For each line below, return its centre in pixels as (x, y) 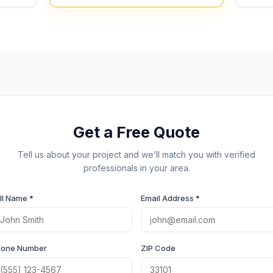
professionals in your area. (136, 168)
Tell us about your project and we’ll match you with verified (136, 154)
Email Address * (170, 198)
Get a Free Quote (136, 132)
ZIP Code (158, 248)
